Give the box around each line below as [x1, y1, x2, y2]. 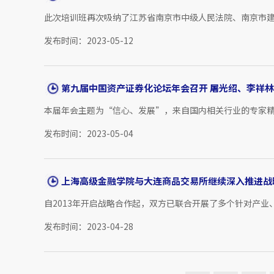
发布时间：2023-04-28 [44, 220, 133, 233]
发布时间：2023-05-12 [44, 34, 133, 47]
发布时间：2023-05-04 [44, 127, 133, 140]
